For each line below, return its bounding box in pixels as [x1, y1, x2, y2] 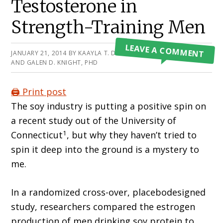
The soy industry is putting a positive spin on [11, 100, 207, 112]
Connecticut [11, 129, 63, 141]
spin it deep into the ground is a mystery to [11, 143, 200, 156]
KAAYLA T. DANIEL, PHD [78, 49, 151, 58]
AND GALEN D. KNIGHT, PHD [11, 58, 98, 67]
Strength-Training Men [11, 16, 206, 39]
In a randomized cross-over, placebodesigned [11, 186, 206, 199]
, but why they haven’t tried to [67, 129, 197, 141]
